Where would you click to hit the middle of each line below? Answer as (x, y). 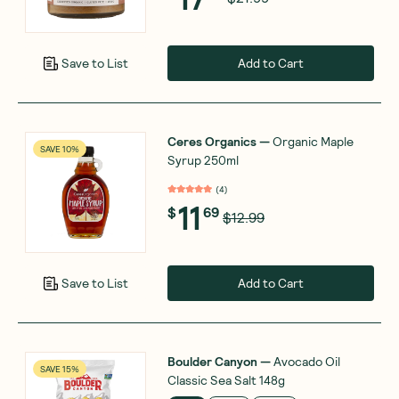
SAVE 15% (60, 368)
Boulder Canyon (212, 361)
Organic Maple (313, 141)
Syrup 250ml (203, 159)
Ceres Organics (212, 141)
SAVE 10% (60, 148)
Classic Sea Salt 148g (226, 379)
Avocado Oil (307, 361)
